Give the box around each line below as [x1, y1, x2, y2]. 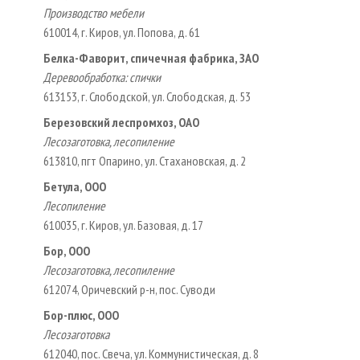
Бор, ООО [43, 242, 90, 259]
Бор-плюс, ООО [43, 306, 119, 323]
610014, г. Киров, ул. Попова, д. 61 [43, 23, 200, 40]
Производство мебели [43, 4, 144, 21]
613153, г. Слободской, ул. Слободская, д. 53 [43, 88, 251, 104]
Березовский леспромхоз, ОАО [43, 113, 199, 130]
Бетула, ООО [43, 178, 106, 194]
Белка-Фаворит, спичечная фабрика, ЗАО [43, 49, 259, 66]
